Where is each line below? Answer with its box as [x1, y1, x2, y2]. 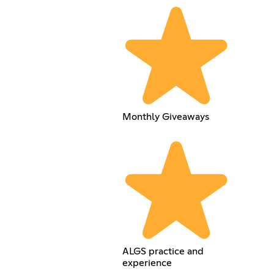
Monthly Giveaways [122, 111, 209, 122]
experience [122, 257, 172, 268]
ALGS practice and [122, 246, 204, 256]
